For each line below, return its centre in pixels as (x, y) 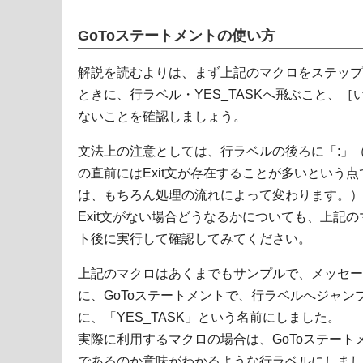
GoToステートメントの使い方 (177, 36)
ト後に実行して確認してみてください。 (194, 239)
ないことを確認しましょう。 (162, 117)
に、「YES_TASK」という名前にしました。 (209, 318)
